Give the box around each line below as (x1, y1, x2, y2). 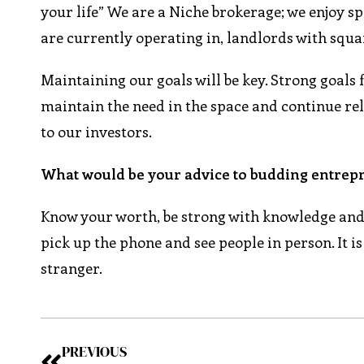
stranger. (41, 258, 103, 279)
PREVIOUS (62, 341, 128, 362)
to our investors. (41, 122, 153, 142)
